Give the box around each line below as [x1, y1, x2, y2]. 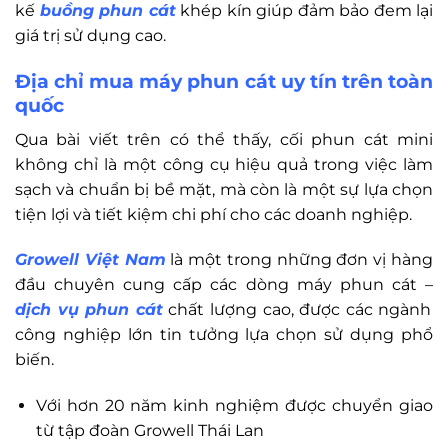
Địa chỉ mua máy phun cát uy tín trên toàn [15, 68, 433, 93]
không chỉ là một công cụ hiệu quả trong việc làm [15, 154, 433, 174]
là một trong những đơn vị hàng [165, 250, 434, 270]
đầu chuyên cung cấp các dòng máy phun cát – [15, 275, 433, 295]
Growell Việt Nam [15, 250, 166, 270]
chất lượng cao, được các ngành [162, 300, 432, 320]
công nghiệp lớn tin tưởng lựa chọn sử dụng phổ [15, 325, 433, 345]
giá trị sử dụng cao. [15, 26, 166, 46]
